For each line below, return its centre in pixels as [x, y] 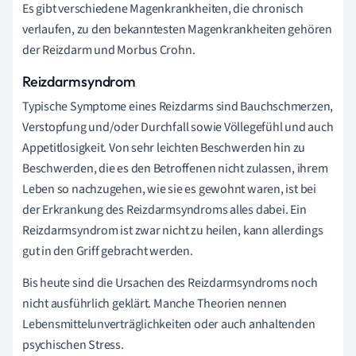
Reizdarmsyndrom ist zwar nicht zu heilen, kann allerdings [173, 230]
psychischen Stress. [73, 344]
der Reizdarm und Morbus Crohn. [109, 50]
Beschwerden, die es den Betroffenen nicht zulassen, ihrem [175, 168]
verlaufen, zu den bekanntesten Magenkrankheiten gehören [177, 29]
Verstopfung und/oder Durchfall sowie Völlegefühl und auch [178, 127]
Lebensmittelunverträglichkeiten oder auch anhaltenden [169, 324]
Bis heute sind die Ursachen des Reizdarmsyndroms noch [170, 282]
